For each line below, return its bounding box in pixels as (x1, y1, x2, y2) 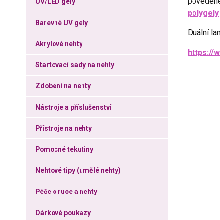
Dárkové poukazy (35, 209, 91, 217)
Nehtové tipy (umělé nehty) (35, 166, 121, 174)
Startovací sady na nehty (35, 61, 114, 69)
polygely (187, 8, 219, 18)
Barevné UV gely (35, 19, 88, 27)
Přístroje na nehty (35, 124, 92, 132)
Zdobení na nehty (35, 82, 91, 90)
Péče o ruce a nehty (35, 188, 97, 195)
